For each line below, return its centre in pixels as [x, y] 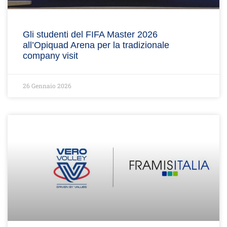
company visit [50, 56]
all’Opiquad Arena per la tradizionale [96, 45]
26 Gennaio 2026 [47, 86]
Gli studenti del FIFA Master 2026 [90, 34]
